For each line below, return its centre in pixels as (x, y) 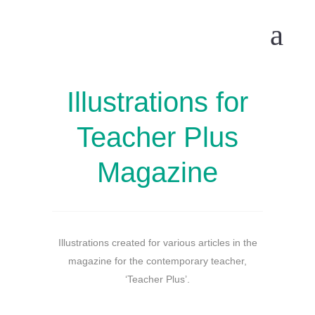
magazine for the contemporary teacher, (157, 261)
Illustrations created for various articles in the (157, 243)
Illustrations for (157, 102)
